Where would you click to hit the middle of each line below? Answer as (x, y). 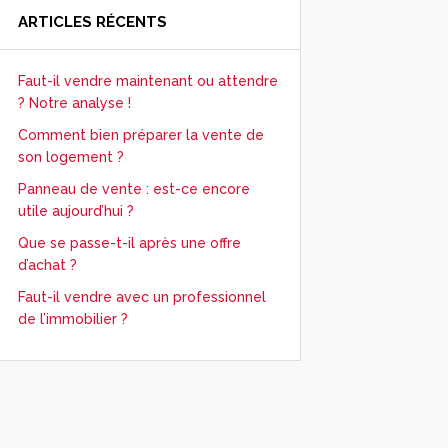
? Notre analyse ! (74, 103)
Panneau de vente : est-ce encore (133, 189)
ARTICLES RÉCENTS (92, 22)
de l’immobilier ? (72, 319)
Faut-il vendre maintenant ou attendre (147, 81)
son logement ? (70, 157)
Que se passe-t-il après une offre (129, 243)
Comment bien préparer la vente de (140, 135)
